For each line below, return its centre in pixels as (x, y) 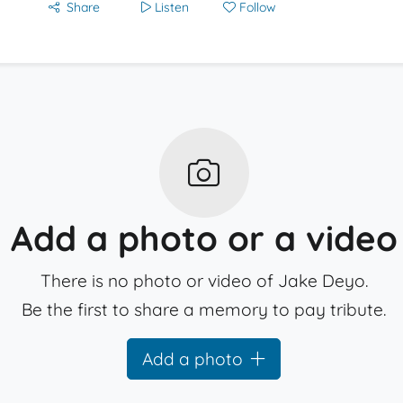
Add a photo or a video (204, 238)
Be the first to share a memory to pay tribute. (204, 309)
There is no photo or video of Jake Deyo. (204, 281)
